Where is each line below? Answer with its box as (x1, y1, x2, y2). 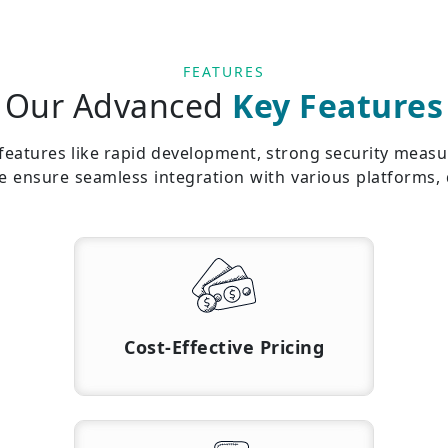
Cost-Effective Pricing (124, 335, 324, 360)
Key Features (232, 84, 444, 127)
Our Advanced (4, 84, 233, 127)
